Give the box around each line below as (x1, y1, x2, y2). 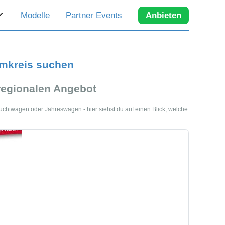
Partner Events (66, 10, 122, 20)
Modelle (21, 10, 50, 20)
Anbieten (146, 10, 181, 20)
